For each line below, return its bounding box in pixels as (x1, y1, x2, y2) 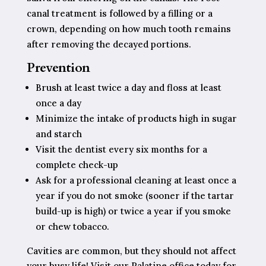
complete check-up (35, 159, 118, 170)
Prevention (26, 58, 90, 77)
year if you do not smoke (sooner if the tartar (35, 189, 234, 201)
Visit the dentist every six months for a (35, 143, 207, 155)
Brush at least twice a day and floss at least (35, 81, 221, 93)
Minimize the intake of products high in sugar (35, 112, 237, 124)
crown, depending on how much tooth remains (26, 23, 231, 34)
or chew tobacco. (35, 220, 109, 232)
